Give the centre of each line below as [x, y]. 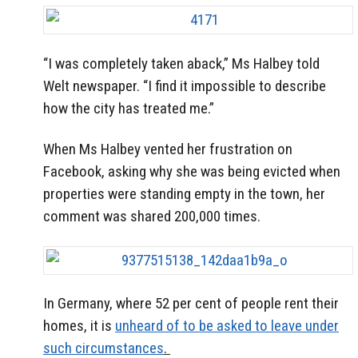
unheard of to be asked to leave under [227, 326]
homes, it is [79, 326]
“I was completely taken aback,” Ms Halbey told [181, 63]
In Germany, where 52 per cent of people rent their [191, 304]
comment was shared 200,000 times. [152, 216]
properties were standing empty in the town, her [184, 193]
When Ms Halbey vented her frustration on [168, 149]
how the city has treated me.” [129, 108]
